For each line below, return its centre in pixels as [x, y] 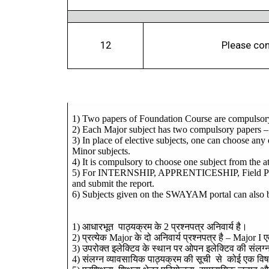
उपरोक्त [96, 248]
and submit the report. [113, 183]
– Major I [244, 237]
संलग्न [93, 259]
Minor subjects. [101, 151]
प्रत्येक [95, 237]
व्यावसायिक [126, 259]
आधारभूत [98, 227]
